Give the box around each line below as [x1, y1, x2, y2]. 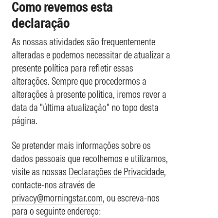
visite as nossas [12, 165, 69, 178]
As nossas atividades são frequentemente [12, 35, 155, 48]
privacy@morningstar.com [12, 191, 103, 204]
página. [12, 114, 37, 127]
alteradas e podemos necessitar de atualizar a [12, 48, 170, 61]
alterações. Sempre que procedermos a [12, 74, 146, 87]
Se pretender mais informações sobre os [12, 139, 151, 151]
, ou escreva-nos [103, 191, 160, 204]
